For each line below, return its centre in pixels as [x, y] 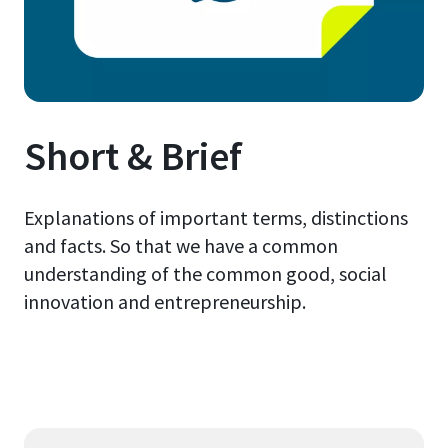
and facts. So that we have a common [181, 245]
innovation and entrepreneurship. [165, 301]
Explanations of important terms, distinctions [216, 217]
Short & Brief [133, 155]
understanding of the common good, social [205, 273]
